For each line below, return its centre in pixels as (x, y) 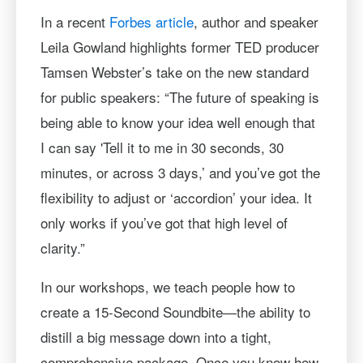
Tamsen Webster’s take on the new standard (174, 72)
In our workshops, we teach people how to (167, 286)
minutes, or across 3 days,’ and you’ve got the (180, 172)
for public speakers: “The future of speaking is (179, 97)
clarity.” (62, 248)
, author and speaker (256, 21)
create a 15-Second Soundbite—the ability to (175, 312)
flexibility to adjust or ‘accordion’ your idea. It (176, 197)
